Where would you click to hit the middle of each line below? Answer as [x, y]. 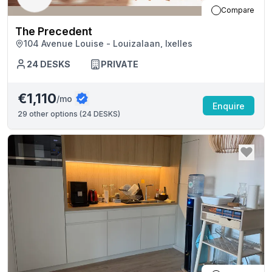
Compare [238, 10]
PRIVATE [120, 64]
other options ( [55, 114]
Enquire [229, 106]
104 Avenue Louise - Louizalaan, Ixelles [108, 43]
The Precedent [54, 31]
